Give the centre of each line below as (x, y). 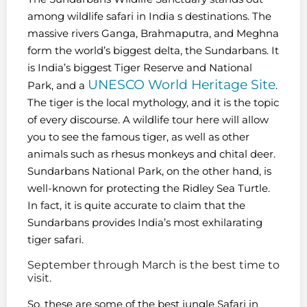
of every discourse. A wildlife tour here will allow (148, 120)
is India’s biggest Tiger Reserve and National (140, 68)
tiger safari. (56, 240)
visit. (39, 278)
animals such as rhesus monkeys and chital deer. (151, 154)
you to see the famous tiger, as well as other (138, 137)
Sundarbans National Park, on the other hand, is (149, 171)
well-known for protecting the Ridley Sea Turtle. (149, 188)
